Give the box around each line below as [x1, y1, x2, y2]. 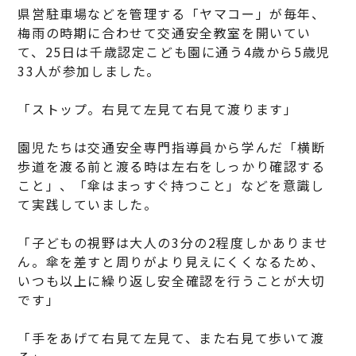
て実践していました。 [17, 194, 158, 214]
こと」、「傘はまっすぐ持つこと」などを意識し [17, 175, 325, 195]
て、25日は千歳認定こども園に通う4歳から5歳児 [17, 41, 331, 61]
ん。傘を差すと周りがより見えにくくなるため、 [17, 251, 325, 271]
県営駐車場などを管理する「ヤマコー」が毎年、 [17, 3, 326, 23]
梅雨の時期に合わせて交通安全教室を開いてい [17, 22, 312, 42]
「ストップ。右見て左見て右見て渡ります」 [17, 99, 298, 118]
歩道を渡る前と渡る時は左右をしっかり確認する [17, 156, 326, 176]
